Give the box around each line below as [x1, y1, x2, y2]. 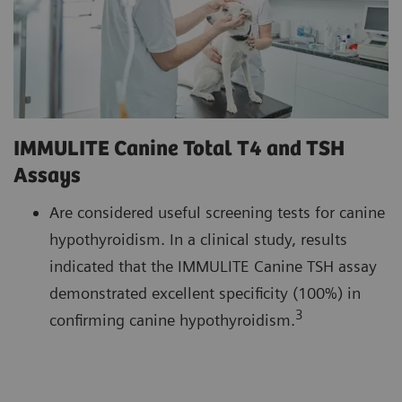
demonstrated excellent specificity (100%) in [49, 284, 361, 303]
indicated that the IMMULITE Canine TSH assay [49, 257, 377, 276]
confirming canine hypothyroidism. [49, 310, 295, 330]
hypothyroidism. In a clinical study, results [49, 230, 347, 249]
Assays [13, 164, 85, 189]
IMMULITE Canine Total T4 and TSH [13, 137, 345, 162]
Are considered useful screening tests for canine [49, 203, 385, 223]
